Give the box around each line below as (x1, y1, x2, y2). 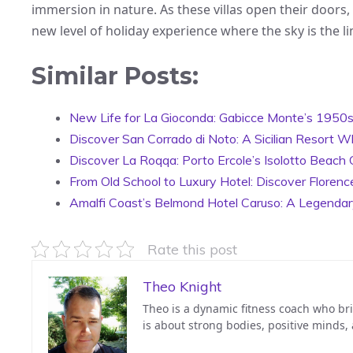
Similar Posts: (32, 61, 199, 91)
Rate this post (147, 240, 237, 258)
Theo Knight (143, 277, 221, 295)
